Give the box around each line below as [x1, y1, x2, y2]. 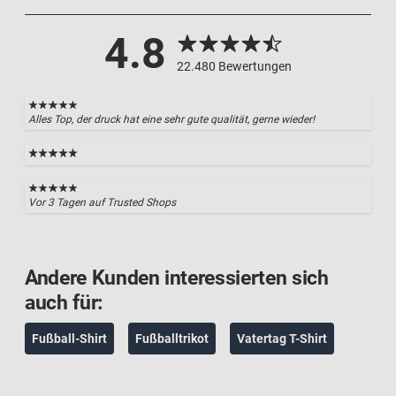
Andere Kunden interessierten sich [25, 265, 329, 290]
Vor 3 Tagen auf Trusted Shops [28, 195, 176, 209]
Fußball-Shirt [32, 331, 107, 346]
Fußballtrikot [135, 331, 209, 346]
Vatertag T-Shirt [237, 331, 327, 346]
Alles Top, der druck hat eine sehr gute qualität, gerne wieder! [28, 113, 315, 126]
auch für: [25, 290, 103, 315]
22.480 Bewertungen [177, 59, 292, 74]
